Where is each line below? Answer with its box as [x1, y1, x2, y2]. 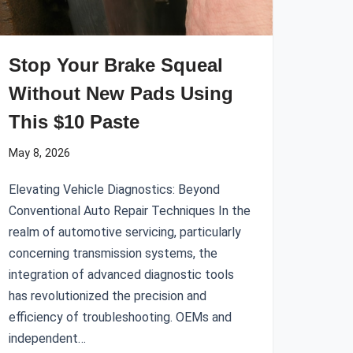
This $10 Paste [9, 111, 139, 132]
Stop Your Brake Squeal [9, 54, 223, 76]
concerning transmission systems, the [9, 246, 217, 261]
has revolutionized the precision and [9, 288, 206, 303]
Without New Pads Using [9, 83, 233, 104]
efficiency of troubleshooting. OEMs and [9, 310, 232, 325]
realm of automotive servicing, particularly [9, 225, 241, 240]
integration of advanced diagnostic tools [9, 267, 234, 282]
